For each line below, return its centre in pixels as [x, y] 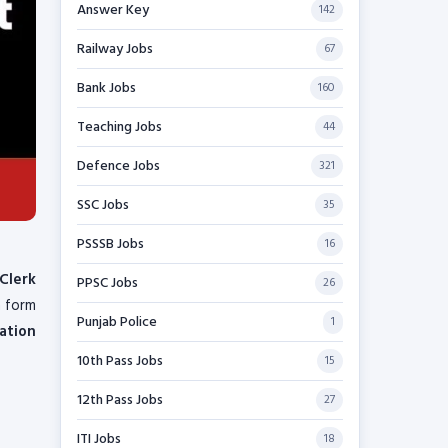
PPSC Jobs [107, 283]
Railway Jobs [115, 49]
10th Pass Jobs [120, 361]
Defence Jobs [118, 166]
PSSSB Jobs [110, 244]
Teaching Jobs [119, 127]
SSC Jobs [103, 205]
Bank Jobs [106, 88]
